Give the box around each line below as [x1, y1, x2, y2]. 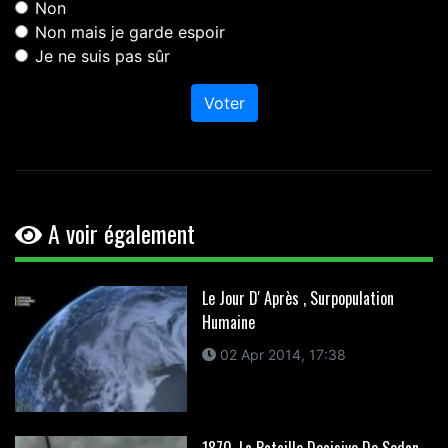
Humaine [201, 310, 255, 335]
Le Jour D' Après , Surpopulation [201, 286, 394, 311]
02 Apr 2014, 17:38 [215, 346, 346, 364]
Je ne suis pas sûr [35, 46, 170, 67]
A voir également [42, 215, 195, 252]
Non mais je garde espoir [35, 22, 225, 43]
